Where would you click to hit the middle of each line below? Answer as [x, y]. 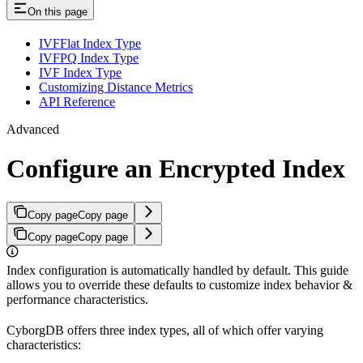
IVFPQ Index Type [89, 58]
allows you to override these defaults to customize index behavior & [179, 284]
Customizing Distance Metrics [116, 88]
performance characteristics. [77, 299]
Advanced [33, 130]
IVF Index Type [80, 73]
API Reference [77, 102]
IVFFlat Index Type [90, 44]
